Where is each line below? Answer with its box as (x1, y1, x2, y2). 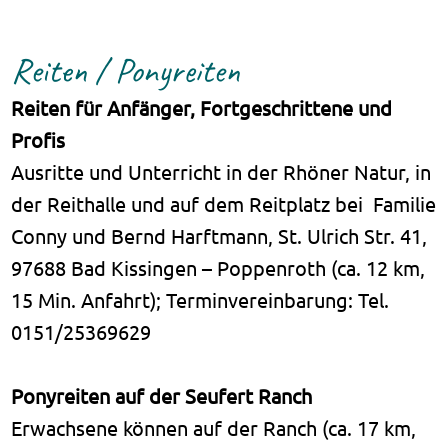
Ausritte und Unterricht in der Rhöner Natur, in (11, 158, 432, 184)
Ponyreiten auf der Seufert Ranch (11, 382, 313, 408)
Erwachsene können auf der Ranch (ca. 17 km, (11, 414, 417, 440)
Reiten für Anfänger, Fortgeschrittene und (11, 94, 393, 120)
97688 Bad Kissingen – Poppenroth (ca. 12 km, (11, 254, 426, 280)
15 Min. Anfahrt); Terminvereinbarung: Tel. (11, 286, 390, 312)
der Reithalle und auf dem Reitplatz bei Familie (11, 190, 437, 216)
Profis (11, 126, 66, 152)
